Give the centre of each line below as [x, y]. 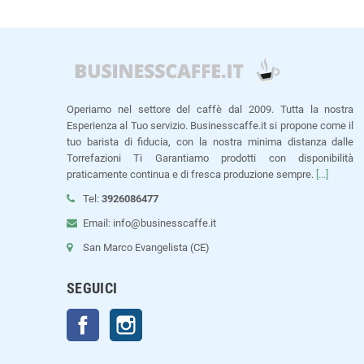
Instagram [166, 317]
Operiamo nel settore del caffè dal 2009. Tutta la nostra [210, 110]
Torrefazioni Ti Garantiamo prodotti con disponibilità [210, 158]
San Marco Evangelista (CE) [146, 248]
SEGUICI [92, 288]
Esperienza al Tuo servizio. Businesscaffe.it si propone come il [210, 126]
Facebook [122, 317]
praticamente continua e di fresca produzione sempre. [191, 175]
